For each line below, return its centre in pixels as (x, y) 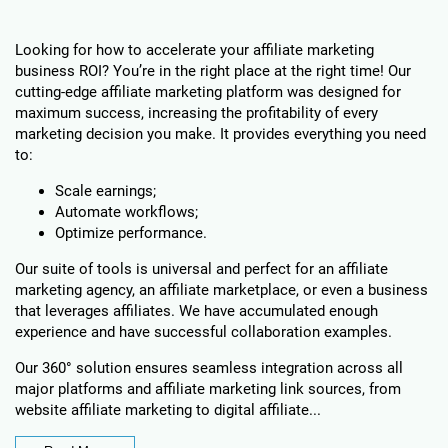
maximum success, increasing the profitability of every (196, 113)
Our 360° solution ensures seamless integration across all (209, 368)
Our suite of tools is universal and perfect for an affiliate (201, 269)
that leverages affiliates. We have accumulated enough (196, 311)
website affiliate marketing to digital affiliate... (168, 410)
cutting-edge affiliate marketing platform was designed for (208, 92)
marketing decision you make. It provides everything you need (220, 134)
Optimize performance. (131, 233)
